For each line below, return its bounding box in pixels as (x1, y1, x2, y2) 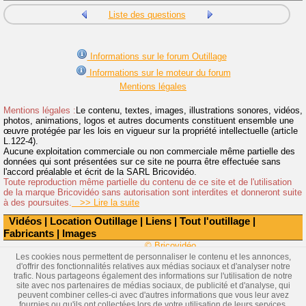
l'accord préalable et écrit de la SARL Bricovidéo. (3, 166, 197, 177)
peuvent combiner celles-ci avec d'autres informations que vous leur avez (17, 291, 289, 299)
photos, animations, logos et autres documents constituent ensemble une (3, 115, 294, 126)
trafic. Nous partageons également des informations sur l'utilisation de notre (14, 272, 292, 280)
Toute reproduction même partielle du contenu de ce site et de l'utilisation (3, 176, 292, 187)
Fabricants (3, 227, 54, 239)
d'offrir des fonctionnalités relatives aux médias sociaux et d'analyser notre (16, 262, 290, 270)
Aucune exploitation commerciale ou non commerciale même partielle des (3, 145, 295, 156)
